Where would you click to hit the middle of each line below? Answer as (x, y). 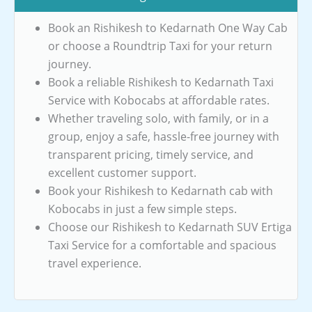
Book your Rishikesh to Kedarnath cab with (161, 190)
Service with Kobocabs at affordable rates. (159, 100)
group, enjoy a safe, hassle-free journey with (164, 136)
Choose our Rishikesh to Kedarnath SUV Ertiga (170, 227)
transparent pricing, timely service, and (151, 154)
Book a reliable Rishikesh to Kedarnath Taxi (161, 82)
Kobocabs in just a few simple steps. (142, 209)
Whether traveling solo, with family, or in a (158, 118)
